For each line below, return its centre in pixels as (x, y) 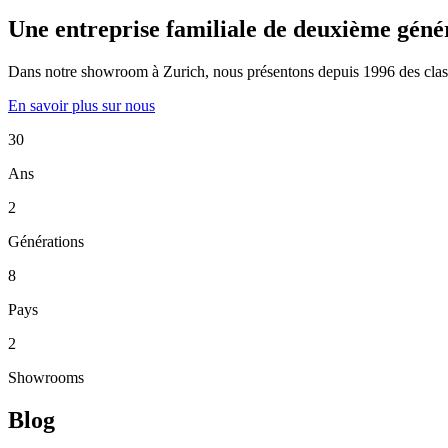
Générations (46, 241)
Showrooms (46, 377)
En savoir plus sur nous (81, 105)
